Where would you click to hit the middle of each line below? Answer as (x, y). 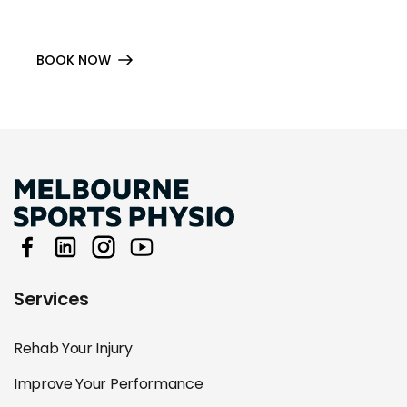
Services (51, 299)
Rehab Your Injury (73, 349)
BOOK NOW (74, 60)
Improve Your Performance (109, 384)
